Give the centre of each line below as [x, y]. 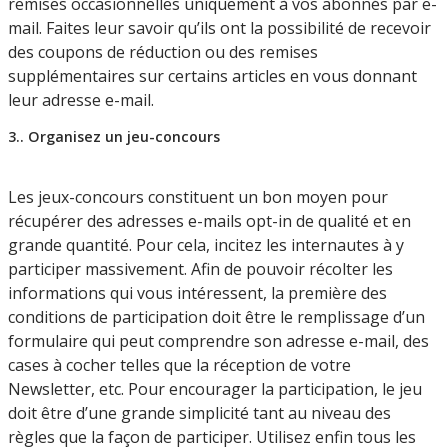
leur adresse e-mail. [81, 99]
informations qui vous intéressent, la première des [197, 292]
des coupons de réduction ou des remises [163, 51]
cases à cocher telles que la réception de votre [179, 364]
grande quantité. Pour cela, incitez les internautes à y [206, 244]
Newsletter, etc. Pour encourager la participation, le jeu [215, 388]
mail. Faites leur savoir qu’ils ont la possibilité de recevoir [219, 27]
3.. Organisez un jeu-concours [114, 136]
